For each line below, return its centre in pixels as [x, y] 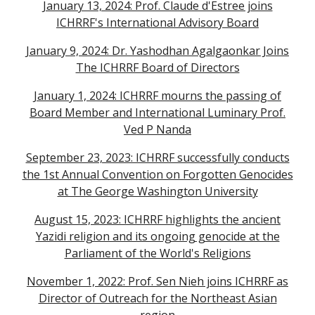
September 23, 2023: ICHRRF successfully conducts [157, 157]
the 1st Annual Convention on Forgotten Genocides [157, 174]
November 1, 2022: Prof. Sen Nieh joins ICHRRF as [157, 281]
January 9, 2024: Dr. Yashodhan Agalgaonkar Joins [157, 51]
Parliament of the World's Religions [157, 253]
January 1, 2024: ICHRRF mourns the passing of [157, 96]
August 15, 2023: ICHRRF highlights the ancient [157, 219]
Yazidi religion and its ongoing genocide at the [157, 236]
